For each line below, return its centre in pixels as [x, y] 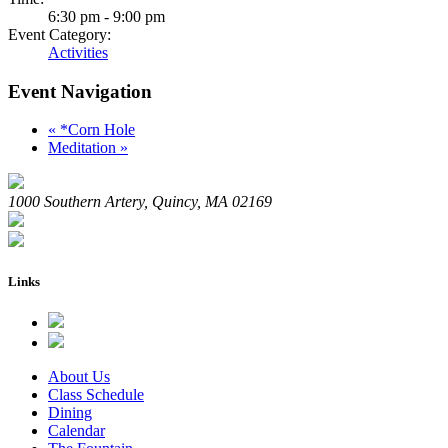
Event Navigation [80, 91]
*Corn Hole [95, 130]
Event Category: [59, 34]
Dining [70, 412]
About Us [79, 376]
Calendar [76, 430]
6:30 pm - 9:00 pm [106, 16]
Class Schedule [96, 394]
